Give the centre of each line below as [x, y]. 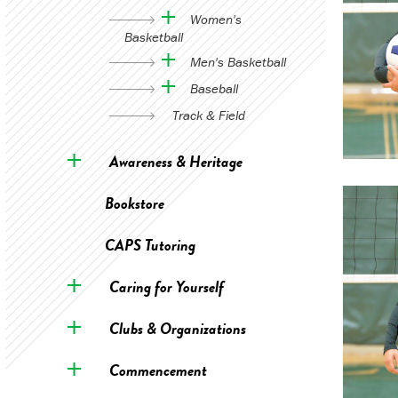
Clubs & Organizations [177, 328]
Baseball [214, 88]
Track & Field [208, 115]
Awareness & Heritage [175, 161]
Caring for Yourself [166, 287]
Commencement [158, 370]
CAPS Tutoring [150, 245]
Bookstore [134, 203]
